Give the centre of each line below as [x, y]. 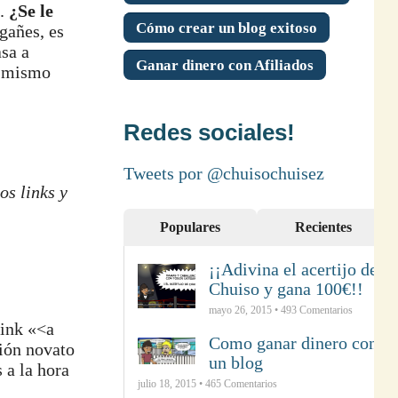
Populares [190, 227]
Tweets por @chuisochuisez [223, 174]
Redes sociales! [209, 133]
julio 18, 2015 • [171, 384]
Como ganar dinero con [293, 343]
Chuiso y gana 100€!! [286, 289]
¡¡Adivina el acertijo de [293, 270]
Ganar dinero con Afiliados [224, 66]
